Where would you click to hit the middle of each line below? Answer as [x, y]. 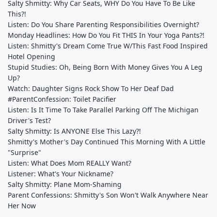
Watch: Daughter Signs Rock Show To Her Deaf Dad [91, 88]
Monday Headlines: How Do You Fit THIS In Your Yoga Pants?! [106, 35]
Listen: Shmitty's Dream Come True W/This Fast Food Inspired [108, 46]
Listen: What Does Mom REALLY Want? [70, 163]
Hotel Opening [31, 56]
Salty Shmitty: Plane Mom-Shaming [65, 184]
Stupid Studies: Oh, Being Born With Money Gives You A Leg [105, 67]
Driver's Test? [29, 120]
